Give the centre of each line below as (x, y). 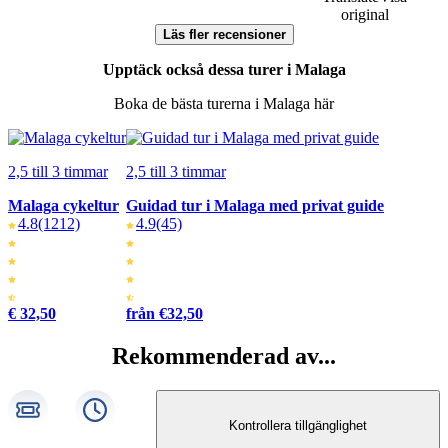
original (364, 14)
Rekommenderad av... (224, 355)
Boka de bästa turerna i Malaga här (224, 103)
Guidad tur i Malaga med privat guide (255, 205)
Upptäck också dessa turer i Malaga (224, 69)
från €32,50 (164, 313)
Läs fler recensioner (224, 34)
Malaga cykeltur (63, 205)
